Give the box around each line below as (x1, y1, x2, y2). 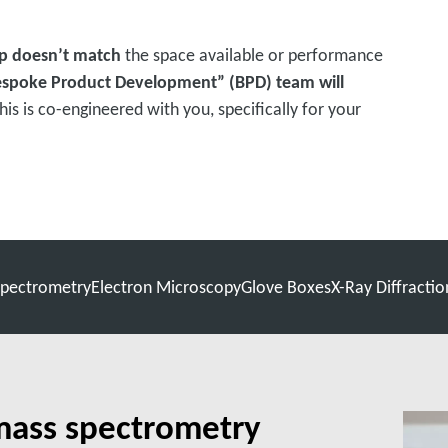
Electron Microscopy (91, 276, 242, 298)
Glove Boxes (241, 276, 332, 298)
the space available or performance (121, 44, 384, 66)
